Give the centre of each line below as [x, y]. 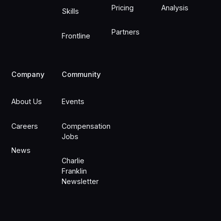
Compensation [86, 126]
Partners [125, 32]
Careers [25, 126]
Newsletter [80, 182]
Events [73, 102]
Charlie [73, 161]
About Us [27, 102]
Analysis [175, 7]
